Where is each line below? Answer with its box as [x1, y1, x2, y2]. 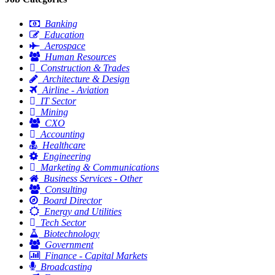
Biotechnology [44, 228, 99, 239]
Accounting [41, 128, 85, 139]
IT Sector [41, 95, 76, 106]
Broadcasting [41, 261, 92, 272]
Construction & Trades [41, 62, 130, 73]
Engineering [43, 150, 91, 161]
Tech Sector [41, 217, 86, 228]
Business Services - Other [44, 172, 142, 184]
